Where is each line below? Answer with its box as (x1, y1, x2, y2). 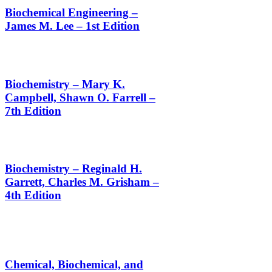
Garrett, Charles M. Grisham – (5, 175, 159, 189)
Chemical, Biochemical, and (5, 257, 143, 271)
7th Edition (5, 104, 61, 117)
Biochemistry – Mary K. (5, 77, 125, 90)
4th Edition (5, 189, 61, 202)
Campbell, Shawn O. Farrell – (5, 90, 155, 104)
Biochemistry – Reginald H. (5, 162, 142, 175)
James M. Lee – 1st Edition (5, 19, 140, 33)
